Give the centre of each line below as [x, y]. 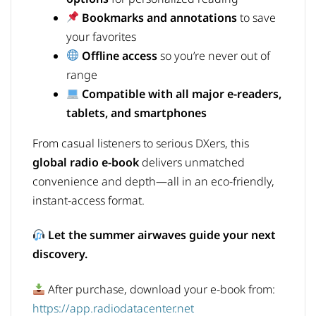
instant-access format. [89, 200]
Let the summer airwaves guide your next [162, 235]
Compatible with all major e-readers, [182, 93]
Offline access [120, 55]
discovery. [60, 254]
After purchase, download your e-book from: [160, 290]
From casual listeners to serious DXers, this [141, 143]
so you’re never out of [214, 55]
